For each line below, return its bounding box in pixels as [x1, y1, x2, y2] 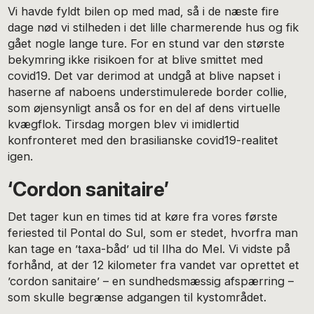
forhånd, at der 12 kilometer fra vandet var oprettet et [8, 257, 300, 272]
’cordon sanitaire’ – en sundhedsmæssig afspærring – [8, 273, 294, 288]
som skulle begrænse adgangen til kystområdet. [8, 289, 267, 304]
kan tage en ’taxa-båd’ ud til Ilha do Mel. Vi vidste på [8, 241, 291, 256]
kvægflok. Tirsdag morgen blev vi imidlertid [8, 116, 240, 131]
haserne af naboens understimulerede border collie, [8, 84, 288, 99]
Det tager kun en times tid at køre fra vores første [8, 209, 278, 224]
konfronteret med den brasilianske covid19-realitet [8, 132, 279, 147]
